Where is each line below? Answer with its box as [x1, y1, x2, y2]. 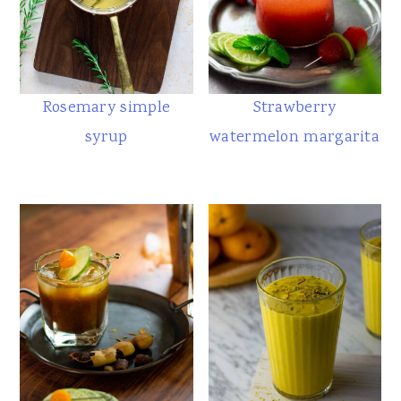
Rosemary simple [42, 96, 171, 120]
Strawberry [252, 96, 337, 120]
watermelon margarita [209, 125, 380, 149]
